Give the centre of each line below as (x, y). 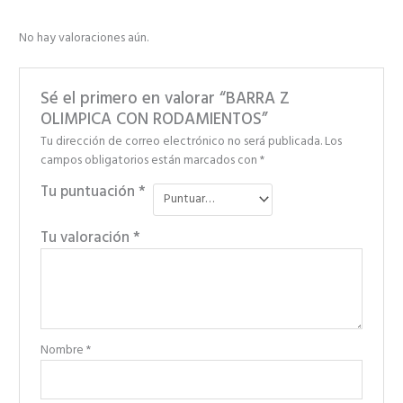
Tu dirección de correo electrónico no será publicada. (181, 141)
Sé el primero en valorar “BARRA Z (165, 99)
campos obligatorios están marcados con (150, 160)
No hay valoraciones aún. (84, 38)
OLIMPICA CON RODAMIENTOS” (154, 120)
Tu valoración (86, 239)
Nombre (63, 351)
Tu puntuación (89, 192)
